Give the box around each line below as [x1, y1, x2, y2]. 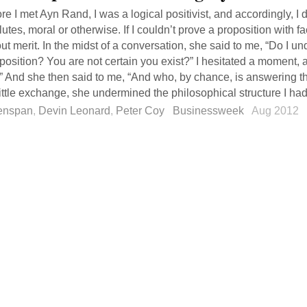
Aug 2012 [251, 104, 302, 116]
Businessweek [173, 104, 244, 116]
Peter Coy [116, 104, 164, 116]
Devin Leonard [38, 104, 110, 116]
